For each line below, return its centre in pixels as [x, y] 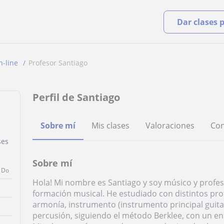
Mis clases [111, 125]
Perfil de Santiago [76, 97]
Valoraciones [170, 125]
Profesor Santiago [58, 63]
